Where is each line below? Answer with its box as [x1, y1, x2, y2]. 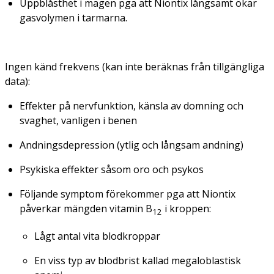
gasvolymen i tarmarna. [20, 10, 127, 24]
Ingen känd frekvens [5, 59, 102, 73]
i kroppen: [162, 201, 211, 215]
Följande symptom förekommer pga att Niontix [20, 187, 235, 201]
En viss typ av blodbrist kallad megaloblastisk [34, 254, 241, 267]
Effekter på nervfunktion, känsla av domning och [20, 98, 243, 113]
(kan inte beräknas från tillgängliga [102, 59, 264, 73]
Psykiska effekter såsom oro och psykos [20, 162, 204, 176]
